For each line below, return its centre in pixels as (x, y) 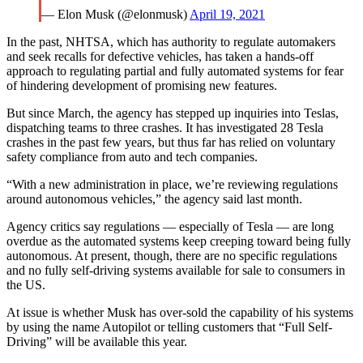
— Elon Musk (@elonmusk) (115, 14)
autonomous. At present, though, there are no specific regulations (172, 255)
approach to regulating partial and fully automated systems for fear (175, 70)
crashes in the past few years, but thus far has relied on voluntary (171, 142)
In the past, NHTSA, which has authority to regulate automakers (171, 41)
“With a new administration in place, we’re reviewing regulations (172, 184)
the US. (26, 284)
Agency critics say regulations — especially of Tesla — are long (170, 226)
